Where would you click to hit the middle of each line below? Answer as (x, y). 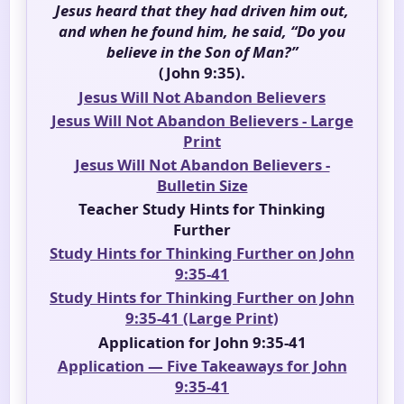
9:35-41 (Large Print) (202, 318)
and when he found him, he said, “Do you (202, 32)
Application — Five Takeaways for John (202, 365)
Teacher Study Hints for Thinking (202, 209)
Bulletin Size (202, 185)
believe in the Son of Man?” (202, 52)
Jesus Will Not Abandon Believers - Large (202, 120)
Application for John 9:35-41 (202, 342)
